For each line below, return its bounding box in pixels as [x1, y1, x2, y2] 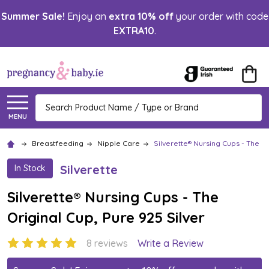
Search [35, 95, 66, 107]
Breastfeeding [32, 138, 83, 148]
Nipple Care [97, 138, 140, 148]
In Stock [14, 162, 46, 174]
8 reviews [86, 237, 128, 249]
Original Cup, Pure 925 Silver [7, 208, 205, 226]
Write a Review [138, 237, 204, 249]
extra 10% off [108, 10, 174, 22]
